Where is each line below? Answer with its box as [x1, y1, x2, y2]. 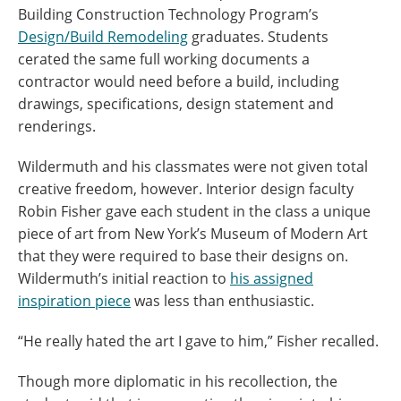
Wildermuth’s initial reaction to [18, 269, 230, 289]
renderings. [18, 116, 96, 137]
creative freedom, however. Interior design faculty [18, 179, 354, 200]
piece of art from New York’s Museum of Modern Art [18, 224, 368, 244]
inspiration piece [18, 291, 131, 311]
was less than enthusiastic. [131, 291, 314, 311]
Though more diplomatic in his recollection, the [18, 371, 337, 392]
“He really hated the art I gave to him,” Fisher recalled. [18, 331, 379, 352]
